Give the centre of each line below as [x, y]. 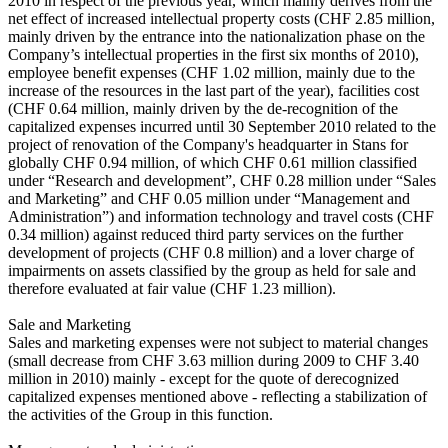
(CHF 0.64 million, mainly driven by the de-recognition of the [203, 108]
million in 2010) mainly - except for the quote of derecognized [203, 378]
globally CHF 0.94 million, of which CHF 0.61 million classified [212, 162]
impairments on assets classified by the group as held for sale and [212, 270]
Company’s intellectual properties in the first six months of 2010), [213, 54]
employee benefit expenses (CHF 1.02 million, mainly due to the [211, 72]
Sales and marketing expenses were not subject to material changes [218, 342]
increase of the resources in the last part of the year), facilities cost [213, 90]
